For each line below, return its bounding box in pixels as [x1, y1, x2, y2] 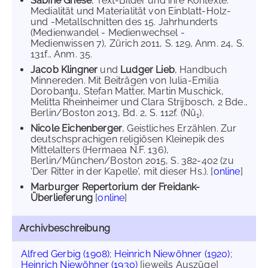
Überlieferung [31, 192, 93, 203]
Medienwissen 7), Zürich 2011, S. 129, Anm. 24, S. [31, 38, 244, 49]
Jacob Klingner [31, 64, 98, 75]
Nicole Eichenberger [31, 123, 123, 134]
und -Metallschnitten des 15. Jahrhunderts [31, 16, 218, 28]
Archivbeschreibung [19, 223, 110, 234]
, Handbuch [174, 64, 227, 75]
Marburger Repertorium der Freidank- [31, 181, 200, 193]
